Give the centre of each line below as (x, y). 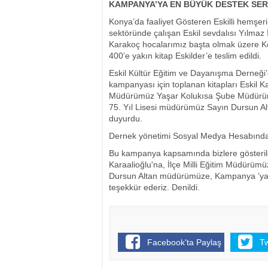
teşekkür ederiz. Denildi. (154, 187)
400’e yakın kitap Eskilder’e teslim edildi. (186, 56)
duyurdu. (126, 118)
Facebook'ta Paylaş (185, 242)
